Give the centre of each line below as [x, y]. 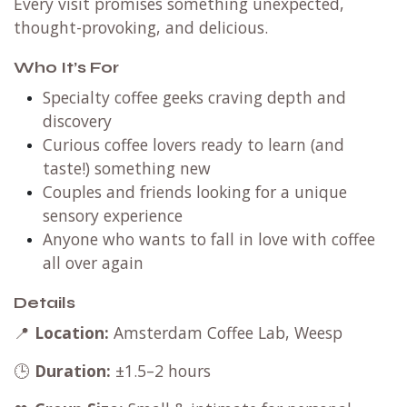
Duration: [73, 370]
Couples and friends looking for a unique [195, 191]
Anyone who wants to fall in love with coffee [209, 238]
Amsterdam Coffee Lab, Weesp [226, 332]
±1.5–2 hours [161, 370]
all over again [93, 262]
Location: [72, 332]
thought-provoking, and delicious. [141, 27]
